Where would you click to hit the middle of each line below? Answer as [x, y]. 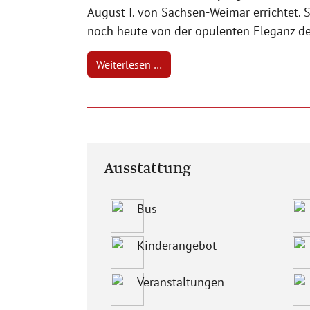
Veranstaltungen [181, 282]
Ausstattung [147, 169]
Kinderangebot [177, 245]
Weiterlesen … [129, 64]
